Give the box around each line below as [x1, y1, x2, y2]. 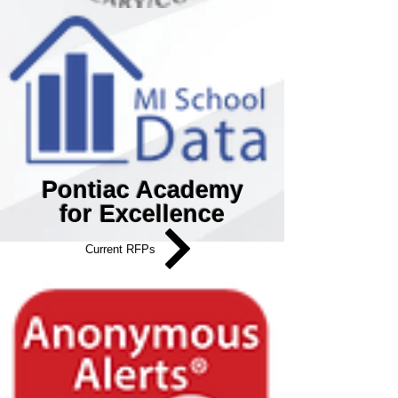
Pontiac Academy [41, 177, 243, 204]
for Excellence [60, 201, 225, 228]
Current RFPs [84, 242, 155, 256]
